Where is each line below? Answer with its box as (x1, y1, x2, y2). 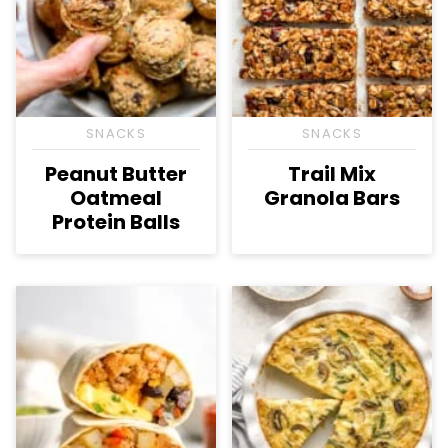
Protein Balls (52, 208, 180, 237)
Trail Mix (288, 160, 376, 189)
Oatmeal (70, 184, 162, 213)
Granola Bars (264, 184, 400, 213)
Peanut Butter (45, 160, 187, 189)
